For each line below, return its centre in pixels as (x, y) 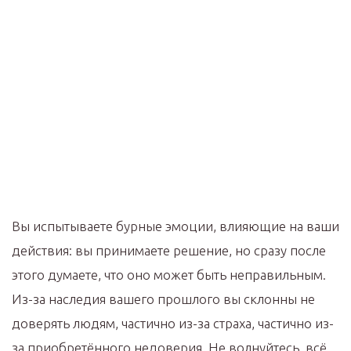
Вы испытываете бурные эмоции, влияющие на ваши (175, 226)
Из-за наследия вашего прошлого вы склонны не (163, 299)
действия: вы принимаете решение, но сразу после (169, 250)
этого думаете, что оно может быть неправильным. (169, 274)
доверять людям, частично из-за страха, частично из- (173, 323)
